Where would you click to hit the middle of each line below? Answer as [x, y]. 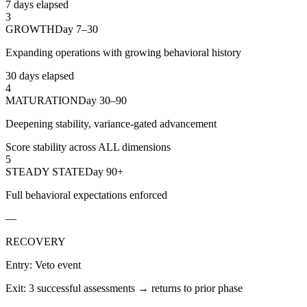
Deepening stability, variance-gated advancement [111, 124]
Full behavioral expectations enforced [86, 195]
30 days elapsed [40, 76]
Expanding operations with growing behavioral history [123, 53]
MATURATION [42, 101]
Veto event [58, 265]
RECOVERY [36, 242]
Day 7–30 [76, 29]
